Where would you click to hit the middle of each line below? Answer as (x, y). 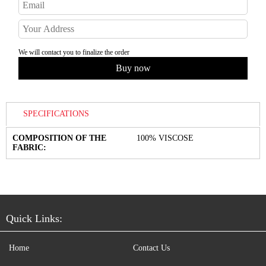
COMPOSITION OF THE (59, 138)
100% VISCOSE (165, 138)
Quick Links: (34, 218)
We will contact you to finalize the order (74, 52)
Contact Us (151, 248)
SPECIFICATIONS (56, 114)
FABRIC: (29, 147)
